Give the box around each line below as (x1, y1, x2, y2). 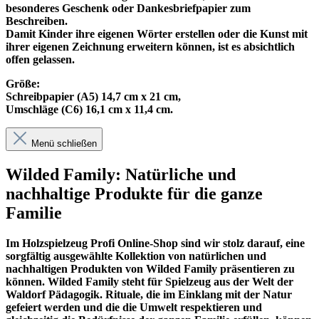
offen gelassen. (6, 53, 75, 66)
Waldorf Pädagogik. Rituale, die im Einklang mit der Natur (6, 288, 292, 301)
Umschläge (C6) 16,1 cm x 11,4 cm (6, 103, 170, 116)
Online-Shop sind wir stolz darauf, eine (115, 237, 305, 250)
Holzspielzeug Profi (22, 237, 115, 250)
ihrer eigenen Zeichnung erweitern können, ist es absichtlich (6, 41, 295, 53)
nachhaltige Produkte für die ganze (6, 184, 263, 204)
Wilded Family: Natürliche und (6, 165, 236, 184)
